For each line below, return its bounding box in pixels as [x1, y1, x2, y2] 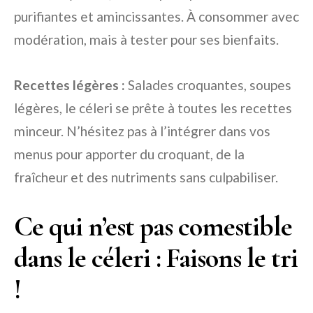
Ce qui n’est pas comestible [14, 210, 292, 244]
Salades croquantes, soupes [125, 77, 291, 94]
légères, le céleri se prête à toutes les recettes [14, 100, 292, 117]
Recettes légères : [14, 77, 125, 94]
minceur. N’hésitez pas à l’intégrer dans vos [14, 123, 270, 140]
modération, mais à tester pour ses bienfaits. [14, 31, 279, 48]
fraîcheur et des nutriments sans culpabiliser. [14, 169, 278, 186]
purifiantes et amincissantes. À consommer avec [14, 8, 299, 25]
